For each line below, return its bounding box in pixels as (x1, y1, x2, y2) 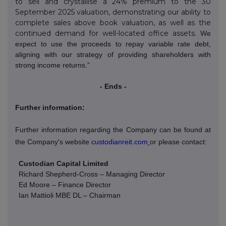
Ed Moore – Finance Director (19, 180, 111, 189)
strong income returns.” (15, 61, 90, 69)
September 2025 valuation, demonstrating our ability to (15, 7, 211, 17)
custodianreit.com (91, 137, 148, 146)
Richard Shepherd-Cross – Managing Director (19, 169, 165, 178)
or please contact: (150, 137, 207, 146)
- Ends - (99, 82, 127, 90)
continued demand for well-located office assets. (15, 28, 200, 38)
